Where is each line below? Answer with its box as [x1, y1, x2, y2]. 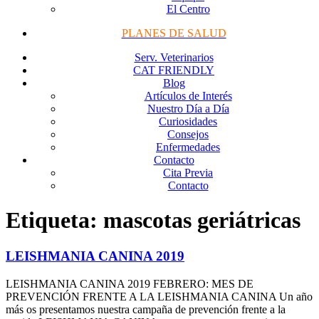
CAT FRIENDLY [133, 63, 214, 76]
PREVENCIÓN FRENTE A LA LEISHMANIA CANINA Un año [6, 291, 313, 303]
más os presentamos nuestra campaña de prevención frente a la [6, 303, 286, 316]
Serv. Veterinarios [134, 51, 214, 63]
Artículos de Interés [144, 89, 232, 102]
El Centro [166, 2, 210, 15]
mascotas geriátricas [103, 206, 300, 233]
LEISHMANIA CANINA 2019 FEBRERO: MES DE [6, 278, 253, 291]
